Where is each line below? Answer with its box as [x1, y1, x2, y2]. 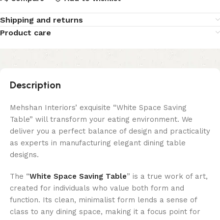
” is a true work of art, [127, 172, 208, 181]
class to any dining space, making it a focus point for [10, 207, 200, 217]
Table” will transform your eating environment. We [10, 115, 192, 124]
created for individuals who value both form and [10, 184, 184, 193]
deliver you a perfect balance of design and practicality [10, 127, 210, 136]
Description [10, 79, 61, 91]
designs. [10, 150, 39, 160]
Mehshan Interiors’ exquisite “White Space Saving [10, 103, 187, 112]
